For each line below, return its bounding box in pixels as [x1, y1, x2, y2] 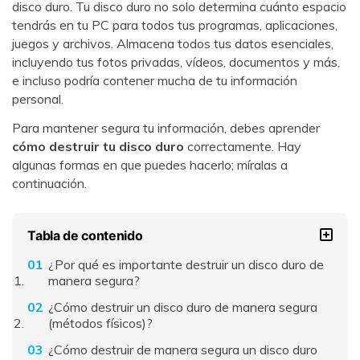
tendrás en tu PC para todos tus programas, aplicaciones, [12, 16, 337, 33]
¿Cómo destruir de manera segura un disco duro [47, 341, 317, 358]
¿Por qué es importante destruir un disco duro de [47, 256, 324, 273]
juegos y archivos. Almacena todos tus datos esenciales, [12, 35, 333, 51]
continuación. [12, 174, 87, 191]
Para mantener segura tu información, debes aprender [12, 119, 320, 136]
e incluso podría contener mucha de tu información [12, 72, 297, 88]
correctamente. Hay [184, 137, 301, 154]
